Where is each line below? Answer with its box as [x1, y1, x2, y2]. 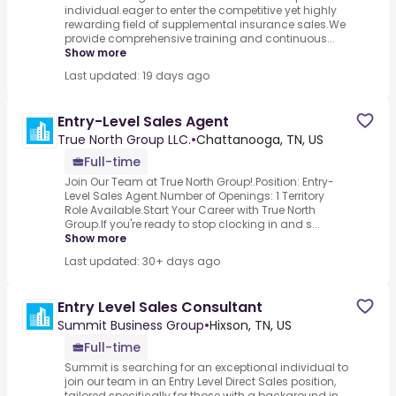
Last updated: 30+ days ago [65, 254, 220, 270]
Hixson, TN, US [209, 316, 292, 335]
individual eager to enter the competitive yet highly [65, 3, 337, 19]
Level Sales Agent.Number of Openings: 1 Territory [65, 188, 324, 204]
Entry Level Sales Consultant [57, 297, 263, 318]
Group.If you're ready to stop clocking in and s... [65, 217, 320, 232]
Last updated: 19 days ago [65, 68, 209, 84]
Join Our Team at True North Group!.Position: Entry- [65, 174, 334, 190]
